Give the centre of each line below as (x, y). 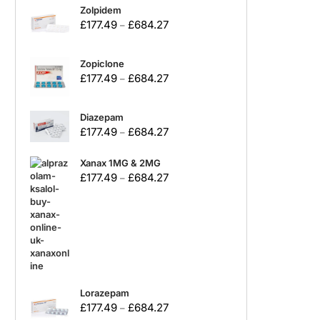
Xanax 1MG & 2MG (120, 163)
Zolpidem (101, 10)
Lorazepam (105, 293)
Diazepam (102, 117)
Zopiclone (102, 64)
